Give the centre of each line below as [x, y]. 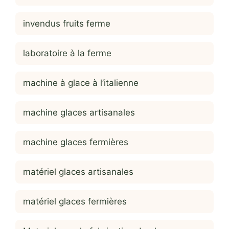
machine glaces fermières [76, 142]
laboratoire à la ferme [67, 53]
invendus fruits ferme [67, 24]
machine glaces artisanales [79, 113]
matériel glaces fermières [75, 202]
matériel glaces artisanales [78, 172]
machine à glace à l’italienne [81, 83]
